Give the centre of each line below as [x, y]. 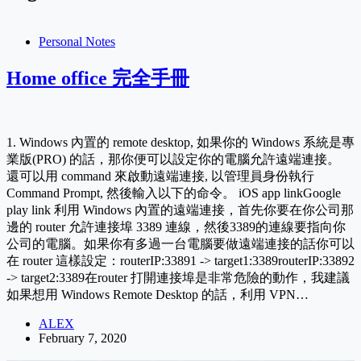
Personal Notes [77, 41]
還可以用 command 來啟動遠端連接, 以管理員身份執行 [160, 176]
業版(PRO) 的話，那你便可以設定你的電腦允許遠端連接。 [173, 159]
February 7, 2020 [83, 338]
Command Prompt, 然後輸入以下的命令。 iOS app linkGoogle [174, 193]
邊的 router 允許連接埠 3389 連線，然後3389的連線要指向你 [176, 226]
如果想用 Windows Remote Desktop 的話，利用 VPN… [158, 294]
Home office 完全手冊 [98, 78]
